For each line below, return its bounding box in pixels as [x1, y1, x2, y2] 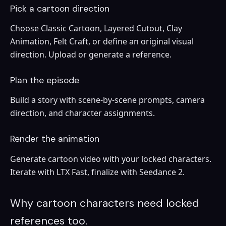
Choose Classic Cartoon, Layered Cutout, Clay [10, 23, 182, 34]
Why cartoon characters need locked [10, 196, 199, 210]
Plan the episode [10, 75, 79, 86]
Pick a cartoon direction [10, 3, 109, 14]
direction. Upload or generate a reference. [10, 49, 172, 61]
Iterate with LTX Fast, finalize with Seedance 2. [10, 166, 185, 178]
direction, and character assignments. [10, 107, 155, 119]
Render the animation [10, 133, 99, 145]
